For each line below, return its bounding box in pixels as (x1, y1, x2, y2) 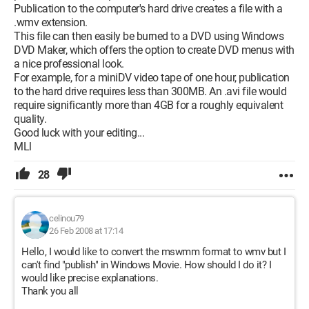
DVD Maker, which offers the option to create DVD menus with (14, 43, 295, 57)
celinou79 (49, 213, 84, 223)
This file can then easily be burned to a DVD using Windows (14, 30, 283, 43)
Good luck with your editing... (14, 126, 144, 139)
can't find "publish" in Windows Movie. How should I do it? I (21, 259, 271, 271)
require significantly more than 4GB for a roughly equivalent (14, 99, 283, 112)
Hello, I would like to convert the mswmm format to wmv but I (21, 246, 286, 258)
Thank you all (21, 285, 79, 297)
